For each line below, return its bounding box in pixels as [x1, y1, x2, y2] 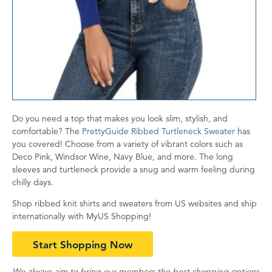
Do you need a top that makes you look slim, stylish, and [12, 112, 228, 124]
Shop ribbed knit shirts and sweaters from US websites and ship [12, 197, 257, 209]
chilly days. [12, 176, 53, 188]
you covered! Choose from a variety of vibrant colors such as [12, 138, 243, 149]
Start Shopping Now [32, 238, 133, 251]
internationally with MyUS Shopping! [12, 210, 151, 222]
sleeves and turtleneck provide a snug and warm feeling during [12, 163, 255, 175]
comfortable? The [12, 125, 82, 137]
